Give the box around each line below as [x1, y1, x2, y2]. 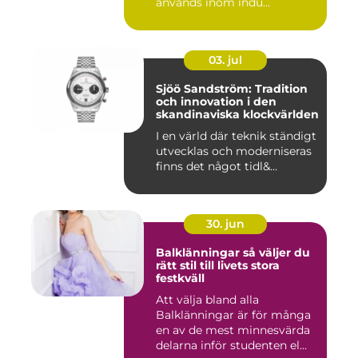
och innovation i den [156, 94, 276, 109]
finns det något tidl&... [156, 159, 277, 174]
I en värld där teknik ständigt [156, 129, 316, 144]
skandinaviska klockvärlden [156, 107, 319, 122]
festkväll [156, 271, 205, 286]
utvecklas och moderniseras [156, 144, 312, 159]
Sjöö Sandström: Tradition [156, 82, 308, 97]
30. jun [206, 217, 245, 232]
